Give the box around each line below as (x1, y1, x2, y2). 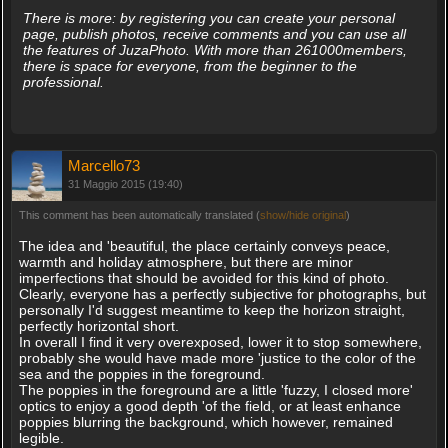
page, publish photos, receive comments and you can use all (22, 25, 406, 42)
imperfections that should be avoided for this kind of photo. (18, 269, 389, 286)
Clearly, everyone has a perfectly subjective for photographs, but (18, 285, 426, 302)
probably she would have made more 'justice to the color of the (18, 349, 416, 366)
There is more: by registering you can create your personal (22, 9, 395, 26)
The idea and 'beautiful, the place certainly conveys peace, (18, 237, 390, 254)
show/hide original (259, 208, 346, 221)
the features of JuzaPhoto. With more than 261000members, (22, 41, 407, 58)
